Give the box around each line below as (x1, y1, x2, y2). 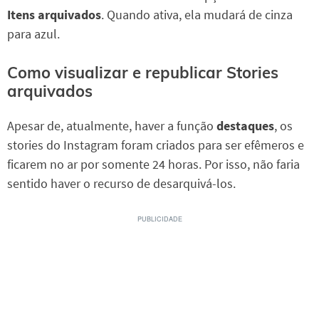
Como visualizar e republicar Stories (7, 63, 278, 83)
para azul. (7, 25, 60, 42)
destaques (216, 117, 274, 135)
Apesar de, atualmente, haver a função (7, 117, 216, 135)
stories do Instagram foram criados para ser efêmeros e (7, 137, 304, 154)
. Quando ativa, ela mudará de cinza (101, 6, 293, 23)
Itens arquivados (7, 6, 101, 23)
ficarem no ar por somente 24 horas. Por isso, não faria (7, 156, 300, 173)
